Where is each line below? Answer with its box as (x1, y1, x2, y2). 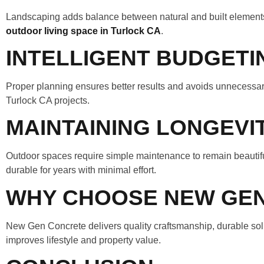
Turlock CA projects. (6, 95, 90, 105)
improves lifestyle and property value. (6, 235, 161, 245)
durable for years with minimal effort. (6, 165, 156, 176)
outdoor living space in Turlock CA (6, 25, 161, 36)
